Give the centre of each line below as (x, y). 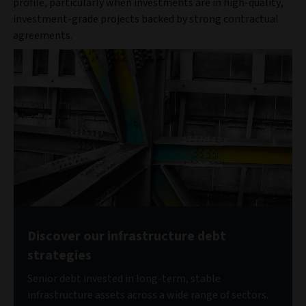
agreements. (43, 36)
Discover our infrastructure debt (127, 237)
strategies (59, 256)
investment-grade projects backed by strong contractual (146, 19)
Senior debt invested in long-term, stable (124, 279)
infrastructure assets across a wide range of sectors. (148, 295)
